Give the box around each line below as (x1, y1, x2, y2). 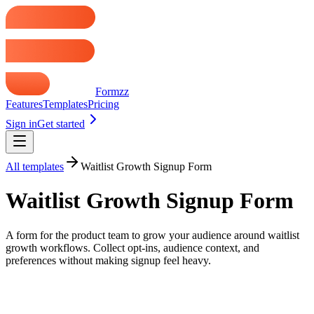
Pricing (88, 98, 119, 110)
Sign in (6, 118, 37, 130)
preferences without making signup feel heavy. (6, 254, 211, 266)
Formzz (95, 86, 129, 97)
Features (6, 98, 43, 110)
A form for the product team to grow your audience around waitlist (6, 228, 299, 241)
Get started (37, 118, 85, 130)
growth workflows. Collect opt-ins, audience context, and (6, 241, 259, 254)
